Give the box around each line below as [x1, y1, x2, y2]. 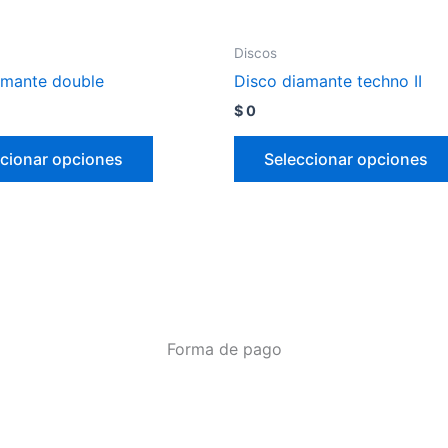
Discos [234, 44, 277, 61]
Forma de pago [166, 339, 282, 359]
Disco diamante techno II [234, 71, 422, 92]
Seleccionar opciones [264, 148, 428, 169]
